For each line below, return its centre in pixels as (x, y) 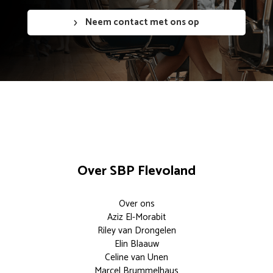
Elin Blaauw (136, 244)
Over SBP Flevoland (136, 171)
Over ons (136, 204)
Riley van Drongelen (136, 231)
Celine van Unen (136, 258)
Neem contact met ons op (142, 23)
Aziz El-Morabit (136, 218)
